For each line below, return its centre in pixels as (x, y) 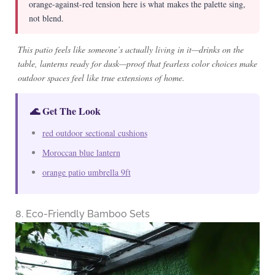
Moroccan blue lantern (81, 153)
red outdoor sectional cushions (95, 133)
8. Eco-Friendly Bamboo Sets (82, 214)
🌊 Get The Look (65, 111)
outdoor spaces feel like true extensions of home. (101, 78)
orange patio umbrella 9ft (86, 172)
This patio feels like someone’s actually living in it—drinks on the (130, 50)
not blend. (46, 18)
